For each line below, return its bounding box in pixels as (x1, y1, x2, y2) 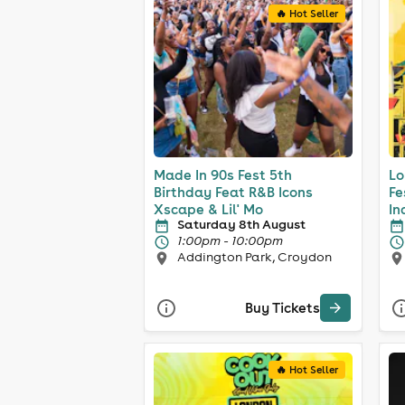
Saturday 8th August (177, 215, 306, 232)
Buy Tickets (245, 299, 320, 317)
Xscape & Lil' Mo (154, 200, 263, 218)
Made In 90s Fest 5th (154, 165, 292, 184)
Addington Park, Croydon (177, 248, 332, 265)
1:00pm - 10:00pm (177, 231, 283, 249)
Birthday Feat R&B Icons (154, 183, 313, 201)
